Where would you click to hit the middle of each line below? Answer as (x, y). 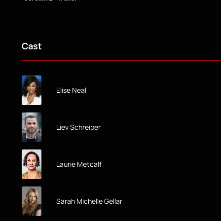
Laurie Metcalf (79, 164)
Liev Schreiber (78, 127)
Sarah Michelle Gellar (89, 201)
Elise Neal (71, 90)
